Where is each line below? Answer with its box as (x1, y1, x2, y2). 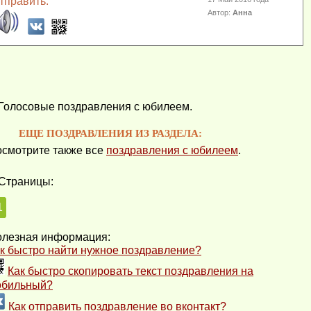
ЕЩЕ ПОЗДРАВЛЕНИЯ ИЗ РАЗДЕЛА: (19, 128, 202, 140)
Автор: (208, 8, 233, 17)
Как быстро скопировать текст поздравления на (8, 265, 253, 278)
